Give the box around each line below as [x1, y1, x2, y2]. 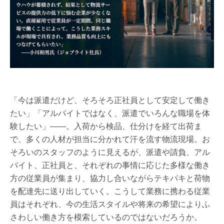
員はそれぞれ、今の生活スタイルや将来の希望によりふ [10, 197, 210, 209]
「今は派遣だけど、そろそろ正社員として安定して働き [10, 93, 210, 105]
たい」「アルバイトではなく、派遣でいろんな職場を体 [10, 106, 210, 118]
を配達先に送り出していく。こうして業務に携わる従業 [10, 184, 210, 196]
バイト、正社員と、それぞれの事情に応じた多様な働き [10, 158, 210, 170]
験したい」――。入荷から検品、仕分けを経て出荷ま [10, 119, 202, 131]
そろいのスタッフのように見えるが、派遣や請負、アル [10, 145, 210, 157]
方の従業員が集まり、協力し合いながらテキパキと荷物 [10, 171, 210, 183]
